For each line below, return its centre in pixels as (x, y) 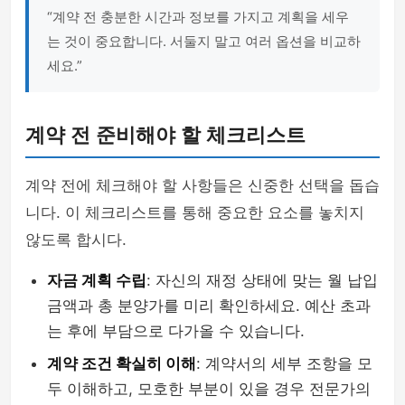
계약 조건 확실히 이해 (122, 363)
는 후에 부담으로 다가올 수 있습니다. (176, 331)
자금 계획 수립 (97, 280)
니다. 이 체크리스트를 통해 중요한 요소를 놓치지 (195, 212)
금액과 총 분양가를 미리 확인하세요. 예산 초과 (209, 306)
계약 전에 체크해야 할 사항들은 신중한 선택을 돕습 (202, 185)
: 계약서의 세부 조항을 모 (284, 363)
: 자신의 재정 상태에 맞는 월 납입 (262, 280)
